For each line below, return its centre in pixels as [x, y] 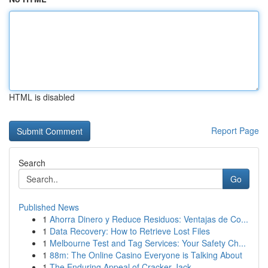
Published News [49, 207]
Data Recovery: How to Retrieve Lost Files [130, 231]
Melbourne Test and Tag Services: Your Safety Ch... [148, 243]
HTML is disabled [42, 97]
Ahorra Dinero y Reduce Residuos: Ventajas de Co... [149, 219]
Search [32, 163]
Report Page [235, 130]
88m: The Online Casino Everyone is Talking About [146, 255]
